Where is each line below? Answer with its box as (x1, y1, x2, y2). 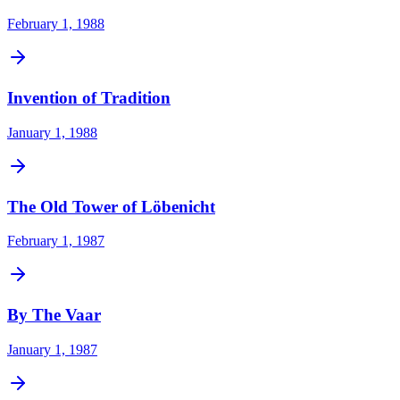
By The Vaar (7, 305, 101, 325)
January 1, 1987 (7, 341, 97, 357)
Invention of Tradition (7, 88, 171, 108)
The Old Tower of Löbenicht (7, 196, 215, 216)
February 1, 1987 (7, 233, 104, 249)
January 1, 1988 (7, 124, 97, 140)
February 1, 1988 (7, 16, 104, 32)
